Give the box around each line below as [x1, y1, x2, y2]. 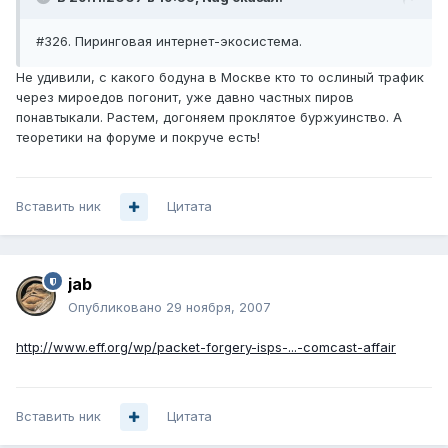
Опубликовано [68, 299, 166, 316]
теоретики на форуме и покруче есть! [16, 129, 260, 146]
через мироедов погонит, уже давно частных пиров [16, 89, 354, 106]
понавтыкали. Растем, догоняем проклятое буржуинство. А [16, 109, 402, 126]
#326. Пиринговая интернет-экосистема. [36, 33, 302, 50]
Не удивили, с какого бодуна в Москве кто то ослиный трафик [16, 69, 424, 86]
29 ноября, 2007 [166, 299, 271, 316]
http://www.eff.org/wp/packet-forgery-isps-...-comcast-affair [16, 339, 396, 356]
